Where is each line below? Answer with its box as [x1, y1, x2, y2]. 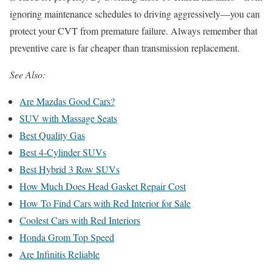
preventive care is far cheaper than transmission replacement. [10, 41, 240, 55]
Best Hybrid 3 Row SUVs [19, 163, 120, 176]
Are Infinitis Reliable [19, 248, 100, 261]
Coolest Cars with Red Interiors [19, 214, 140, 227]
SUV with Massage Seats [19, 112, 117, 125]
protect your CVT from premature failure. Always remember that [10, 24, 257, 38]
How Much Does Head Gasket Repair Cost [19, 180, 186, 193]
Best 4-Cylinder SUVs [19, 146, 106, 159]
